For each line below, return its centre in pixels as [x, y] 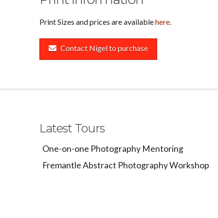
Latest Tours [72, 128]
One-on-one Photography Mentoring [113, 148]
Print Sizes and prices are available [97, 22]
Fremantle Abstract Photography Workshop [126, 165]
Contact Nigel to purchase [104, 48]
